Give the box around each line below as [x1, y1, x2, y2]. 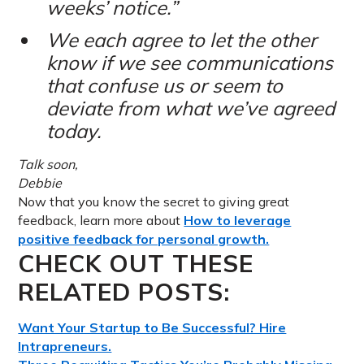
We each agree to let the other [45, 28, 317, 53]
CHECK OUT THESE [18, 248, 254, 279]
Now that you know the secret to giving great [18, 193, 290, 210]
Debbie [18, 175, 63, 192]
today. [45, 119, 101, 144]
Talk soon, [18, 156, 79, 173]
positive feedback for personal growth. [18, 231, 270, 248]
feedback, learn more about [18, 212, 184, 229]
